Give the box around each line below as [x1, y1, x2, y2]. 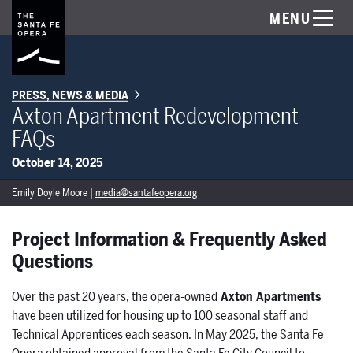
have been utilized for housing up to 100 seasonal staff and [12, 307, 308, 325]
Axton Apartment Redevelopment [12, 102, 299, 132]
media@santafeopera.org [95, 185, 197, 200]
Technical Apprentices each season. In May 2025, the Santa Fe [12, 326, 324, 344]
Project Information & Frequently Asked [12, 227, 327, 254]
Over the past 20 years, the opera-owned [12, 288, 217, 307]
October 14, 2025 [12, 154, 103, 173]
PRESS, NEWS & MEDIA [12, 87, 128, 103]
